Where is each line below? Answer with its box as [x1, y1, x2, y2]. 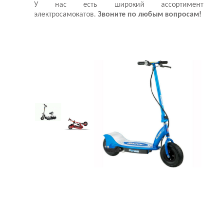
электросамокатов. [34, 11, 98, 19]
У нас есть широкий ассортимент [34, 1, 203, 9]
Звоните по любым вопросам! [98, 11, 201, 19]
